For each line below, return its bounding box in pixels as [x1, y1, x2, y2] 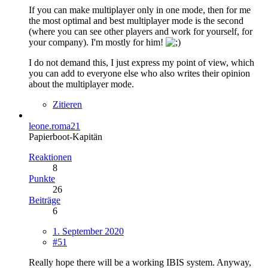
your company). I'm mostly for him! [29, 37, 166, 48]
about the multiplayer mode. [29, 79, 134, 90]
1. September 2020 [53, 226, 124, 237]
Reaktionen [29, 152, 72, 163]
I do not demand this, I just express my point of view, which [29, 57, 254, 68]
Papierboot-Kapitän [29, 132, 102, 142]
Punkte [29, 173, 55, 184]
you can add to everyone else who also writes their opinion [29, 68, 250, 79]
